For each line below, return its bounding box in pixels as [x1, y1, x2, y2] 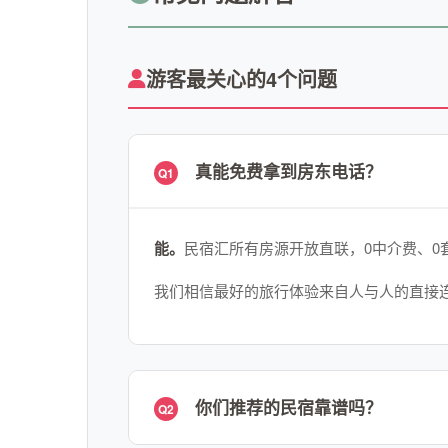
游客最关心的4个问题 [146, 64, 337, 94]
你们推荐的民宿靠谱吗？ [190, 394, 382, 419]
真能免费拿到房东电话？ [190, 158, 382, 183]
